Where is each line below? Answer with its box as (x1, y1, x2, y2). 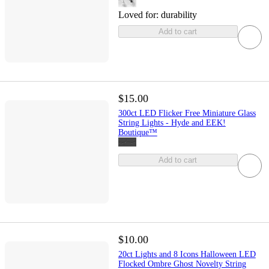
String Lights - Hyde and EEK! (118, 118, 226, 127)
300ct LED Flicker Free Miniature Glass (118, 108, 256, 118)
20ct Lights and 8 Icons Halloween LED (118, 250, 256, 259)
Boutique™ (118, 127, 157, 137)
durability (160, 9, 197, 20)
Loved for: (118, 9, 161, 20)
